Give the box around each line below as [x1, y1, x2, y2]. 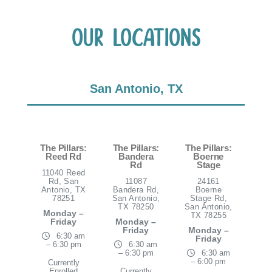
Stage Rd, [189, 194, 228, 203]
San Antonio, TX [89, 82, 183, 96]
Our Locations [72, 24, 200, 55]
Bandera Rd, [112, 185, 160, 195]
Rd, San [48, 177, 79, 186]
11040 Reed [41, 168, 86, 178]
